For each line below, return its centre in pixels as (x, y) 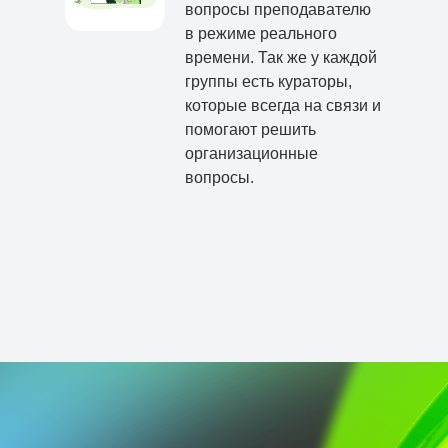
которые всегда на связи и (283, 106)
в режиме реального (261, 34)
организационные (251, 154)
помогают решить (250, 130)
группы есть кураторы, (268, 82)
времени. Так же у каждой (281, 58)
